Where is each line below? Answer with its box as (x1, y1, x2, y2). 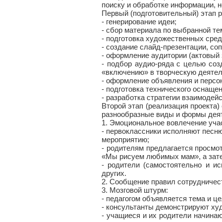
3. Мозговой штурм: (102, 186, 168, 194)
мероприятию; (102, 135, 149, 144)
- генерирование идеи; (102, 17, 176, 26)
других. (102, 169, 126, 177)
